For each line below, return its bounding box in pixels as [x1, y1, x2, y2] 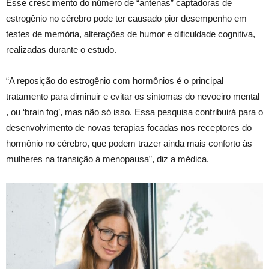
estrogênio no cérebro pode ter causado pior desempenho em [6, 13, 247, 24]
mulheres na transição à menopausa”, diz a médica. [6, 154, 211, 165]
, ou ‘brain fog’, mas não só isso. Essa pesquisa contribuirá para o [6, 107, 263, 118]
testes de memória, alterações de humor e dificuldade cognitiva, [6, 29, 255, 40]
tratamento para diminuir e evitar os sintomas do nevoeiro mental [6, 91, 259, 102]
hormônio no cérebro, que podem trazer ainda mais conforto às [6, 138, 252, 149]
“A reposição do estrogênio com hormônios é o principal [6, 76, 223, 86]
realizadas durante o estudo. [6, 44, 119, 55]
